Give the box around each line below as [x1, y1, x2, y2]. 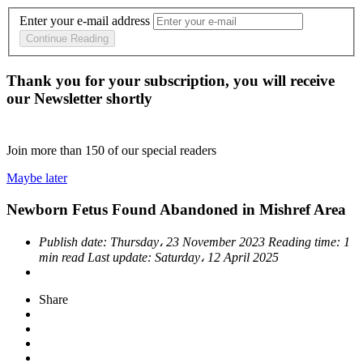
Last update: [88, 250, 155, 264]
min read [39, 250, 88, 264]
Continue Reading [26, 32, 109, 45]
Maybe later [6, 171, 67, 186]
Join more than [6, 143, 85, 158]
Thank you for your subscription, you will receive [6, 72, 335, 90]
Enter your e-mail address [19, 14, 150, 28]
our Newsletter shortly [6, 90, 152, 108]
